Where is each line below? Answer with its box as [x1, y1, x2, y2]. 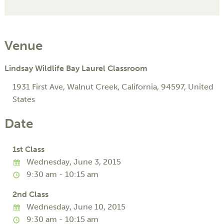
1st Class [12, 144, 44, 154]
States [12, 94, 35, 104]
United [188, 82, 213, 92]
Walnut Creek [67, 82, 117, 92]
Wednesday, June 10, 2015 [24, 201, 125, 211]
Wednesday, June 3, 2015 [24, 156, 121, 166]
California [121, 82, 157, 92]
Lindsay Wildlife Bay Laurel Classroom [4, 63, 147, 73]
